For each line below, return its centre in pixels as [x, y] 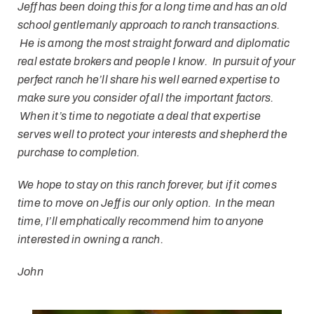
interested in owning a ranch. [90, 240]
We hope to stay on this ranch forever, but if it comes [147, 185]
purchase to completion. [79, 153]
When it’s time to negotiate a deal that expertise [139, 116]
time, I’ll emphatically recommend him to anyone [141, 221]
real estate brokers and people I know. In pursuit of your [157, 62]
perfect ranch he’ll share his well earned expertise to [149, 80]
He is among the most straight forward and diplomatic [154, 43]
